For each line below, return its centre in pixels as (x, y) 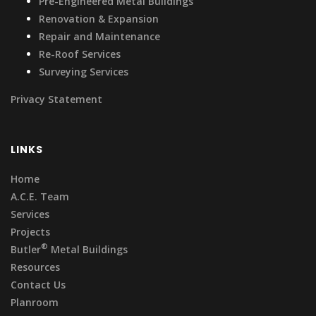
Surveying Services (84, 71)
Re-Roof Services (80, 54)
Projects (30, 231)
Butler (26, 249)
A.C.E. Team (40, 196)
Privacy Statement (56, 99)
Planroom (35, 302)
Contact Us (38, 284)
